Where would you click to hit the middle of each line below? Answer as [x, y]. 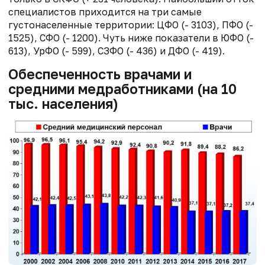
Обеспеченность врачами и [100, 74]
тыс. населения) [63, 103]
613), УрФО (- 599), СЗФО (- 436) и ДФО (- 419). [118, 51]
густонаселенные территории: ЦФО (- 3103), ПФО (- [131, 25]
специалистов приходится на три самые [105, 12]
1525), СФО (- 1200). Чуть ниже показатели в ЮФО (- [131, 38]
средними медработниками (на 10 [122, 88]
